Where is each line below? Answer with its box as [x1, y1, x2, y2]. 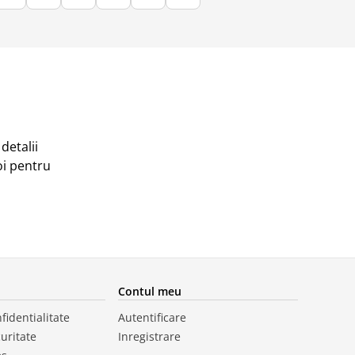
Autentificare [117, 309, 186, 325]
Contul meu [117, 283, 181, 299]
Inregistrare [117, 328, 181, 344]
